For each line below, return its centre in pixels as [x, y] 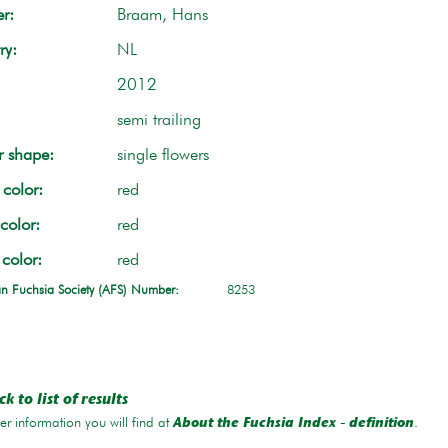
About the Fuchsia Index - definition [293, 423]
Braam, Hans [162, 15]
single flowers [162, 155]
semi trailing [158, 120]
